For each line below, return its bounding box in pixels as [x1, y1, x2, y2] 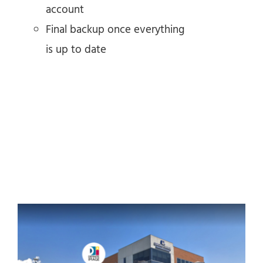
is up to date [45, 41, 106, 59]
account [45, 1, 84, 19]
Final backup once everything [45, 21, 184, 39]
